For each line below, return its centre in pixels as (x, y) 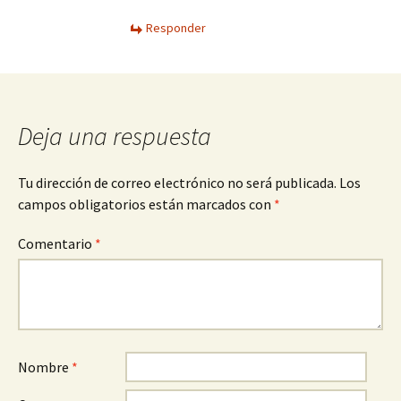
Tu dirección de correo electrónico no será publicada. (177, 183)
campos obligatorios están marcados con (146, 204)
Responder (176, 28)
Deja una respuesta (115, 136)
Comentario (56, 243)
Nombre (45, 367)
